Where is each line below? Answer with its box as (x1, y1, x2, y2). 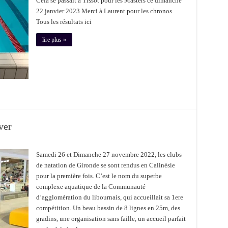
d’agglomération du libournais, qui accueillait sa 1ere (36, 193, 183, 201)
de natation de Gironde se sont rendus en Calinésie (36, 161, 175, 169)
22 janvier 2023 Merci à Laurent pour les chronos (36, 7, 172, 15)
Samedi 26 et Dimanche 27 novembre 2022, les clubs (36, 151, 182, 158)
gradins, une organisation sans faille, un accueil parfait (36, 215, 186, 222)
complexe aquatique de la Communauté (36, 183, 146, 190)
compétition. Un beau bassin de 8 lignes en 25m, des (36, 204, 180, 212)
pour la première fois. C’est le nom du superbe (36, 172, 162, 180)
